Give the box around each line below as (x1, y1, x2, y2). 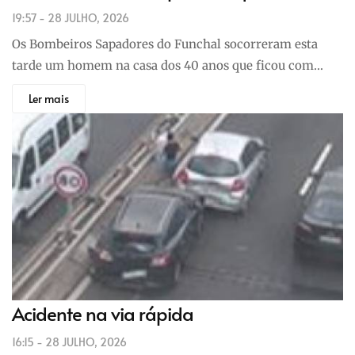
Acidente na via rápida (12, 300, 193, 327)
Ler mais (29, 90, 69, 106)
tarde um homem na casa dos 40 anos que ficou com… (12, 57, 323, 73)
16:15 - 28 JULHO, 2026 (12, 334, 127, 350)
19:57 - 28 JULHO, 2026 (12, 10, 129, 25)
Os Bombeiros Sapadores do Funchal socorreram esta (12, 36, 318, 52)
